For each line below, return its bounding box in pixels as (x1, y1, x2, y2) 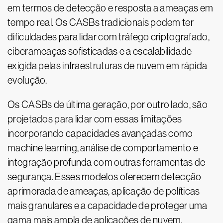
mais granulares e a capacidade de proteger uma (7, 200, 208, 211)
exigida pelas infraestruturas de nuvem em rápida (7, 60, 208, 71)
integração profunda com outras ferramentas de (7, 157, 206, 168)
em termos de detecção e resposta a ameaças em (7, 2, 214, 13)
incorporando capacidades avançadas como (7, 128, 193, 139)
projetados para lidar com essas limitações (7, 113, 182, 124)
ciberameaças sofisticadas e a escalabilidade (7, 46, 192, 57)
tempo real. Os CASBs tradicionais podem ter (7, 17, 194, 28)
